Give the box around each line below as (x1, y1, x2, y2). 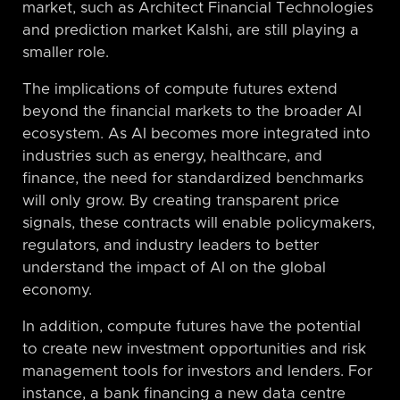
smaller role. (22, 45, 109, 60)
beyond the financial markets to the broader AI (22, 104, 362, 119)
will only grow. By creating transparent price (22, 193, 339, 208)
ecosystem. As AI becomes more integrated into (22, 126, 371, 141)
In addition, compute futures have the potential (22, 319, 361, 334)
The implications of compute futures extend (22, 81, 337, 96)
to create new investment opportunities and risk (22, 341, 366, 356)
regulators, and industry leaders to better (22, 237, 319, 253)
